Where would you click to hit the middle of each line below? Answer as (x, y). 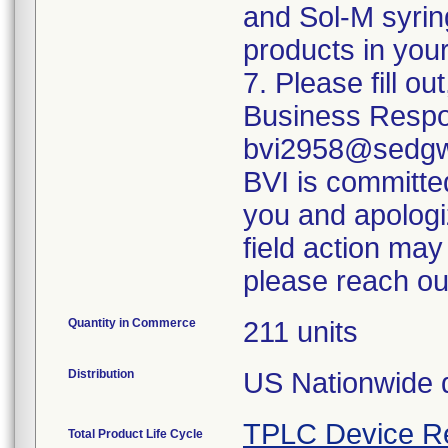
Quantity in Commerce (132, 323)
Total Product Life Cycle (135, 434)
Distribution (101, 374)
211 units (300, 332)
